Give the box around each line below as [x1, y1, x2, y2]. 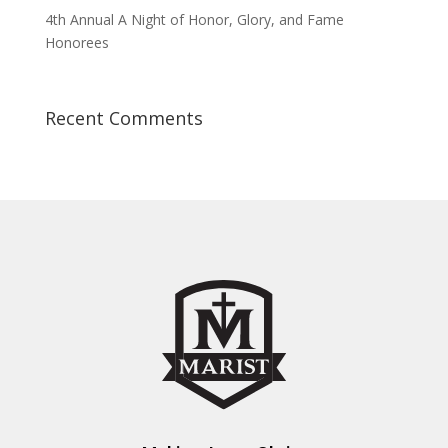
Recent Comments [44, 105, 203, 130]
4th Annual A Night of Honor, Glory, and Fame [44, 9, 344, 29]
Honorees [44, 32, 109, 52]
